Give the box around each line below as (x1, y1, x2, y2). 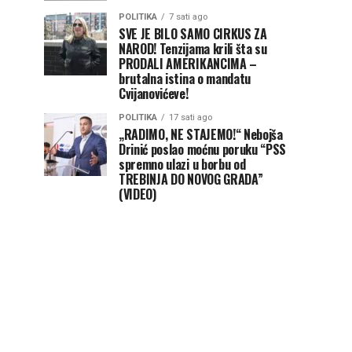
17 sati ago (169, 112, 212, 123)
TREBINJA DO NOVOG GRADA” (119, 170, 263, 189)
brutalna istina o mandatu (119, 69, 251, 88)
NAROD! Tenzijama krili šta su (119, 39, 267, 58)
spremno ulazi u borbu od (119, 155, 246, 174)
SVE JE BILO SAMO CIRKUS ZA (119, 24, 267, 43)
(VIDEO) (119, 185, 156, 203)
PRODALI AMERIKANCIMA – (119, 54, 257, 73)
